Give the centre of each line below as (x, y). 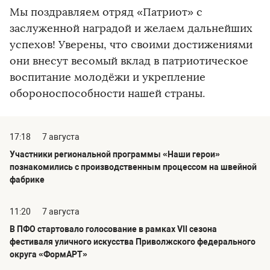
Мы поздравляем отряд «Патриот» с (106, 12)
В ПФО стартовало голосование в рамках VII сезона (113, 229)
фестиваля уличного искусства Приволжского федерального (133, 242)
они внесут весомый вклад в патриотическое (129, 61)
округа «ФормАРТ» (49, 255)
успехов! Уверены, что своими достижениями (131, 45)
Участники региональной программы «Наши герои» (115, 155)
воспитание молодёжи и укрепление (108, 77)
